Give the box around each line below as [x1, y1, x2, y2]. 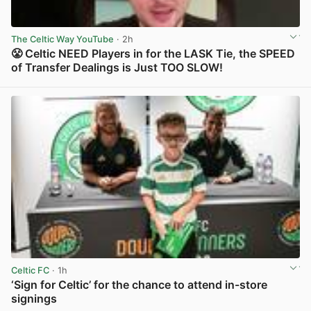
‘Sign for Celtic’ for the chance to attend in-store [11, 277, 267, 292]
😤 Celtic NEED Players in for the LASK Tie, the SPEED [11, 46, 295, 60]
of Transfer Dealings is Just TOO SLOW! [11, 60, 223, 74]
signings [11, 291, 57, 305]
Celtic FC [11, 264, 49, 276]
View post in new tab [210, 77, 299, 88]
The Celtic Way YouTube [11, 33, 114, 44]
